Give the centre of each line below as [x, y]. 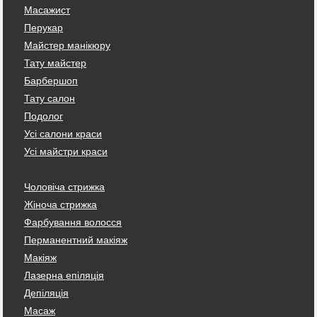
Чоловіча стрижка [64, 186]
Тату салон [50, 98]
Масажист [47, 10]
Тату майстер [55, 63]
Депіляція [46, 293]
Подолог [44, 116]
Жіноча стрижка [60, 204]
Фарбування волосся [73, 222]
